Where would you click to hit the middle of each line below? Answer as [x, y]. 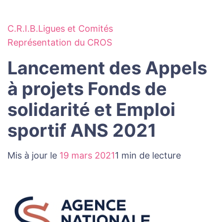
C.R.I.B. [23, 29]
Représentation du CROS [60, 43]
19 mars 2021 [87, 156]
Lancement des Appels [107, 68]
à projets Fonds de [87, 89]
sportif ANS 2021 [82, 131]
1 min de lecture [148, 156]
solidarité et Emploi [91, 110]
